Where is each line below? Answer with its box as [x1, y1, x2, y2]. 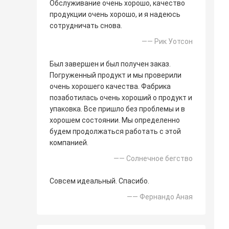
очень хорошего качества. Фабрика [50, 82, 171, 91]
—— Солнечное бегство [113, 154, 193, 163]
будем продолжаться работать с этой [50, 127, 181, 136]
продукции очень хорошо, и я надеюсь [50, 10, 180, 19]
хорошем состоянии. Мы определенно [50, 116, 180, 125]
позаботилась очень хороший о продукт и [50, 94, 192, 102]
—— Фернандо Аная [127, 193, 193, 201]
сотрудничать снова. [50, 21, 122, 30]
